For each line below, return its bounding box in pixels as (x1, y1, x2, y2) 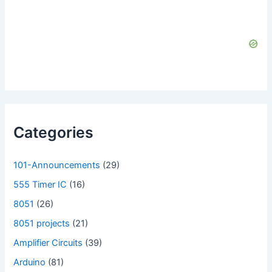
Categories (13, 123, 94, 142)
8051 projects (13, 217, 70, 229)
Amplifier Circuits (13, 237, 83, 248)
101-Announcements (13, 160, 101, 171)
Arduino (13, 256, 46, 268)
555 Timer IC (13, 178, 67, 190)
